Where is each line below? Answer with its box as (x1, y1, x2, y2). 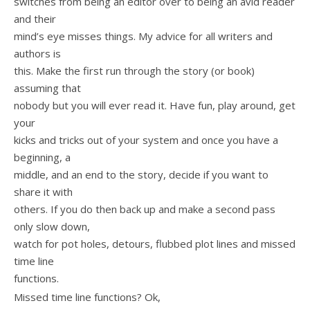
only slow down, (14, 219, 90, 233)
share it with (14, 184, 73, 199)
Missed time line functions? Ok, (14, 289, 161, 304)
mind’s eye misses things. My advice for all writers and (14, 28, 273, 43)
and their (14, 11, 56, 26)
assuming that (14, 80, 81, 95)
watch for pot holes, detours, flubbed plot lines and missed (14, 236, 295, 250)
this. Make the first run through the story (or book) (14, 63, 255, 77)
